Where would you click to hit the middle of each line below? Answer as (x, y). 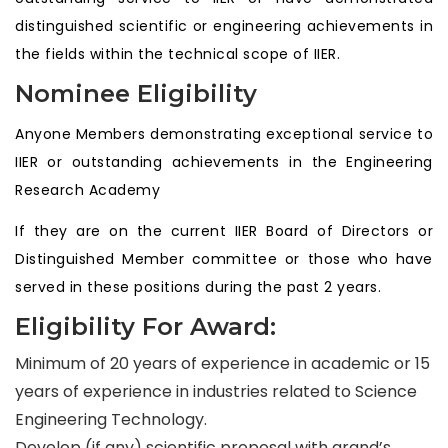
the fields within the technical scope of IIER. (177, 54)
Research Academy (87, 190)
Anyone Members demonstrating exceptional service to (224, 134)
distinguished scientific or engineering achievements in (224, 26)
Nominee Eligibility (136, 93)
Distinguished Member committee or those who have (224, 259)
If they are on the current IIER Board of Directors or (224, 231)
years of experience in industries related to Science (216, 391)
